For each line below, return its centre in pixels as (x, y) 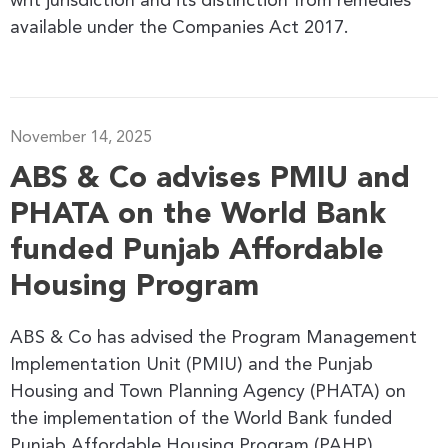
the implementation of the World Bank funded (201, 418)
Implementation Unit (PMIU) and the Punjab (191, 364)
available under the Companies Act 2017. (179, 27)
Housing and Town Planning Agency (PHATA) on (208, 391)
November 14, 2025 (81, 137)
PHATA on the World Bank (198, 214)
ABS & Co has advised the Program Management (213, 337)
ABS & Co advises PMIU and (210, 178)
